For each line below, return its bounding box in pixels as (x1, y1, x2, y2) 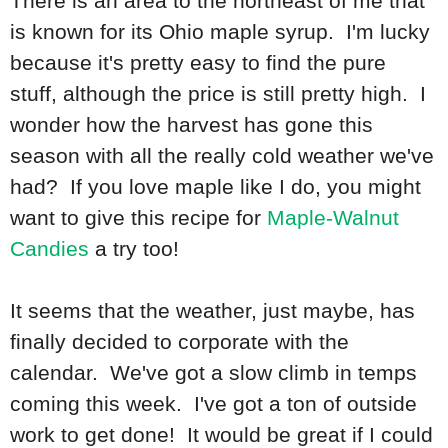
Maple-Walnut (267, 206, 399, 230)
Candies (10, 237, 89, 261)
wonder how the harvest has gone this (10, 113, 373, 137)
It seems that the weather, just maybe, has (10, 299, 415, 323)
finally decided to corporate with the (10, 330, 349, 354)
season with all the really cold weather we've (10, 144, 434, 168)
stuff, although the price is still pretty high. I (10, 82, 426, 106)
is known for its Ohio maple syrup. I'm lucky (10, 20, 430, 44)
